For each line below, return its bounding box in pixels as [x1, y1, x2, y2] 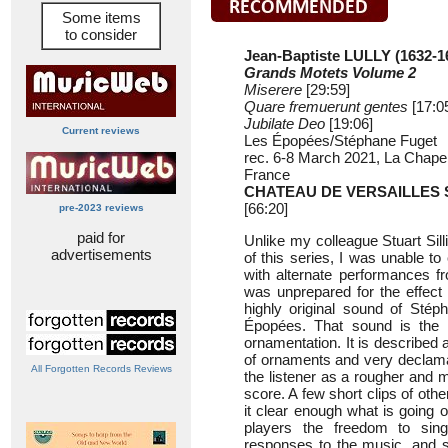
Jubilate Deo [244, 115, 325, 132]
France [244, 166, 290, 183]
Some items [61, 9, 141, 26]
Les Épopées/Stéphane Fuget [244, 132, 437, 149]
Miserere [244, 81, 302, 98]
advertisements [50, 246, 152, 263]
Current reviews [62, 125, 140, 136]
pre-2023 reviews [58, 202, 144, 213]
